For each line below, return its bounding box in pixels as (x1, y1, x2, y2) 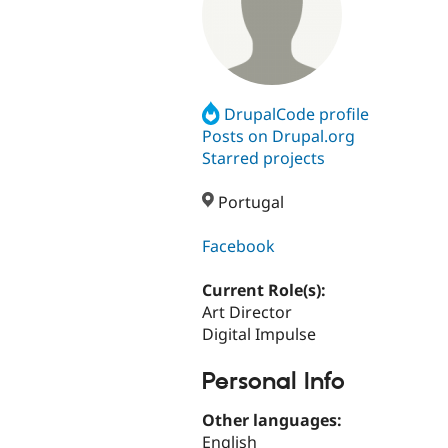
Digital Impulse (202, 323, 316, 346)
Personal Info (202, 366, 345, 397)
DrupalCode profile (224, 102, 370, 125)
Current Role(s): (202, 279, 330, 302)
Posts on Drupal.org (202, 124, 355, 147)
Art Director (202, 301, 292, 324)
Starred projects (202, 146, 325, 169)
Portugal (214, 191, 285, 214)
